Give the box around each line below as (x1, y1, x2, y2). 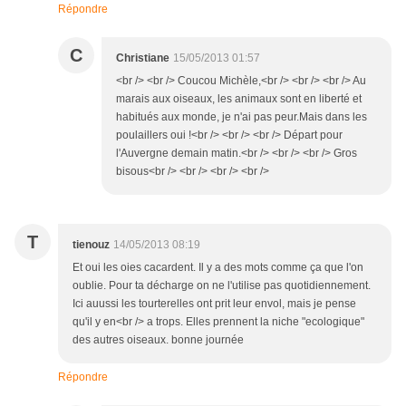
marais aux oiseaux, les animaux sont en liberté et (116, 92, 362, 106)
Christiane (116, 52, 169, 65)
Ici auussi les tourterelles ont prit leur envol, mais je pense (72, 297, 356, 311)
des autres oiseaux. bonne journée (72, 333, 244, 347)
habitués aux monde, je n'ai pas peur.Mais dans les (116, 111, 367, 124)
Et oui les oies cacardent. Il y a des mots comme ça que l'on (72, 261, 363, 275)
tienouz (72, 238, 110, 252)
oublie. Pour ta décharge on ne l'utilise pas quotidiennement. (72, 279, 371, 293)
